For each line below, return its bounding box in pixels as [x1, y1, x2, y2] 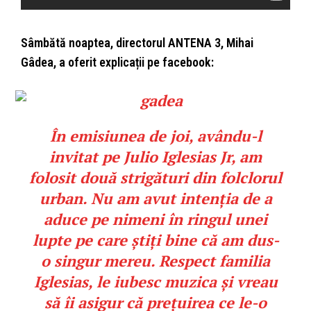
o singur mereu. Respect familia [41, 251, 270, 271]
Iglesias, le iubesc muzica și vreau [33, 271, 278, 292]
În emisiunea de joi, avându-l [49, 126, 262, 146]
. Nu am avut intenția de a [82, 188, 272, 209]
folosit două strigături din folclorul [29, 167, 282, 188]
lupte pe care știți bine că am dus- [32, 230, 279, 251]
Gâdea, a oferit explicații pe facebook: [21, 55, 214, 70]
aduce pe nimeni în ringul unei [44, 209, 267, 230]
